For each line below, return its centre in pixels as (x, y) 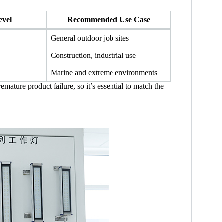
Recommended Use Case (109, 20)
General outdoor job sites (90, 38)
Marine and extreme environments (104, 73)
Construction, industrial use (93, 55)
